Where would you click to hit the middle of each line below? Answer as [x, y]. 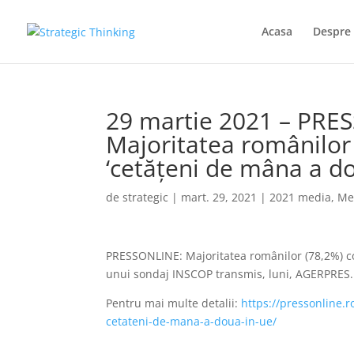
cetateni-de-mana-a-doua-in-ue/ [192, 321]
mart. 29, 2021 [219, 197]
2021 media [301, 197]
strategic [146, 197]
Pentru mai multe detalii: [174, 303]
